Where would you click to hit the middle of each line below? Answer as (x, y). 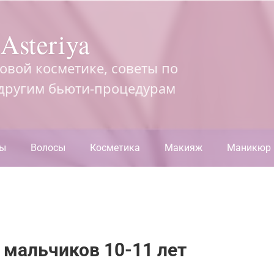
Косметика (115, 147)
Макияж (183, 147)
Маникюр (249, 147)
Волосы (48, 147)
